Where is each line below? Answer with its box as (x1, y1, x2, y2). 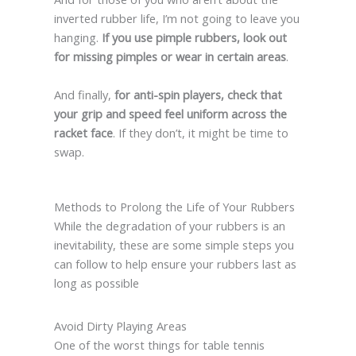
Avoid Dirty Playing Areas (53, 317, 187, 334)
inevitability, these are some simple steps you (53, 236, 294, 253)
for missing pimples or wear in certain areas (53, 48, 286, 64)
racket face (53, 124, 113, 141)
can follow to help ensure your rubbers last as (53, 255, 296, 272)
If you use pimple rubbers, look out (101, 29, 287, 45)
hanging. (53, 29, 102, 45)
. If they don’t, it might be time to (112, 124, 288, 141)
